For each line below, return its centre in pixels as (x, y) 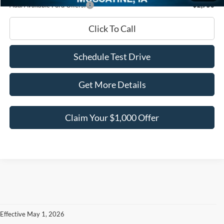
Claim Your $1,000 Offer (112, 117)
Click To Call (112, 28)
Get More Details (112, 84)
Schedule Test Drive (112, 56)
